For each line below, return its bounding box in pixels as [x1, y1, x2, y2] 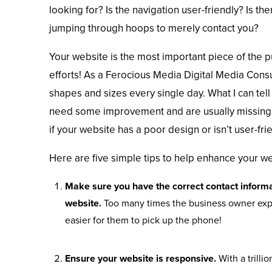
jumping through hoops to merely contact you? [49, 21, 259, 36]
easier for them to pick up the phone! [65, 213, 222, 228]
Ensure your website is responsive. [65, 251, 219, 265]
